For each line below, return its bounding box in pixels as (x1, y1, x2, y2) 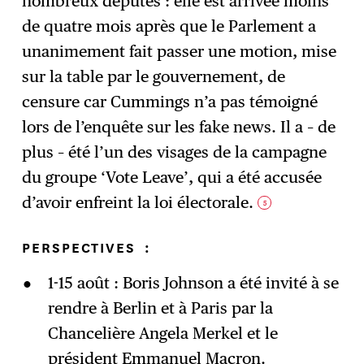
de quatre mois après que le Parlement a (22, 16, 317, 37)
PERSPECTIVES (22, 236, 141, 258)
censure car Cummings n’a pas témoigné (22, 92, 318, 112)
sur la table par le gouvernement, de (22, 67, 286, 87)
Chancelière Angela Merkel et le (47, 323, 278, 344)
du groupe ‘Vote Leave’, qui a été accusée (22, 167, 323, 188)
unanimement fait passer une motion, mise (22, 41, 337, 62)
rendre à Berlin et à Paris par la (47, 298, 273, 318)
